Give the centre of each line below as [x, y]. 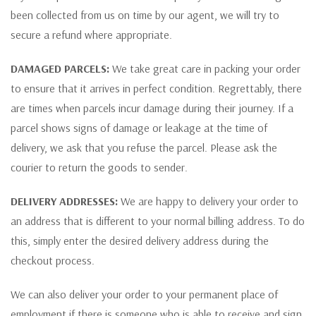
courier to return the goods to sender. [99, 167]
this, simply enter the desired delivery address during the [140, 240]
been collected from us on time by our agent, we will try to [145, 14]
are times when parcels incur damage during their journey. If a [152, 108]
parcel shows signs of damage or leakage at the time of [139, 127]
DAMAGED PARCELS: [60, 68]
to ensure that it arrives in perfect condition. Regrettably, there [156, 88]
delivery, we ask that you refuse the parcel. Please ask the [144, 147]
